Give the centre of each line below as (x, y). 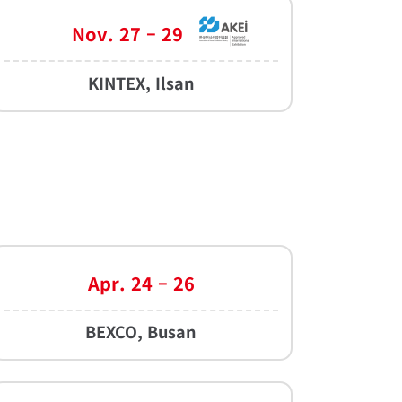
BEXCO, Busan (141, 331)
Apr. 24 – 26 (141, 283)
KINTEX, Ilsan (141, 82)
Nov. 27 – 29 (128, 34)
